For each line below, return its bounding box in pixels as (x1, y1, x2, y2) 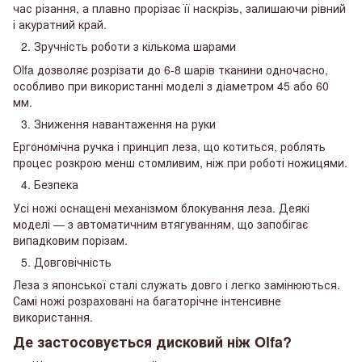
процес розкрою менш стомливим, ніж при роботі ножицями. (13, 154, 347, 171)
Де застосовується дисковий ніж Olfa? (13, 331, 292, 353)
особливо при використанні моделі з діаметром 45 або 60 (13, 77, 329, 94)
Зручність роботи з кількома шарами (34, 38, 236, 55)
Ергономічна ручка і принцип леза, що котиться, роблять (13, 138, 326, 155)
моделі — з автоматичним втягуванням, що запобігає (13, 215, 308, 232)
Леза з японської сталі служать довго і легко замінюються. (13, 276, 340, 293)
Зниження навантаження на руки (34, 115, 216, 132)
